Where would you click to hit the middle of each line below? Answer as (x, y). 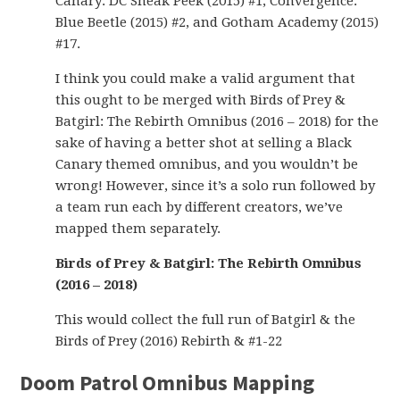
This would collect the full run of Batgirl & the (206, 320)
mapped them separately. (138, 229)
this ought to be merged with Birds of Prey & (201, 100)
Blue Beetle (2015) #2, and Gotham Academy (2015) (217, 22)
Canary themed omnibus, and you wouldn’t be (207, 164)
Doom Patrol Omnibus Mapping (167, 383)
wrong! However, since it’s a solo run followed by (216, 186)
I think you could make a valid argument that (206, 79)
